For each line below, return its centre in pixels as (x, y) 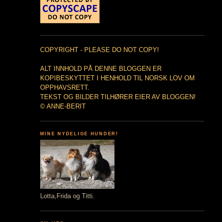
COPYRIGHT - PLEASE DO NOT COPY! (99, 50)
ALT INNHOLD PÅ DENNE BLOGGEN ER (101, 69)
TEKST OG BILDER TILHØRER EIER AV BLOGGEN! (118, 97)
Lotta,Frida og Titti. (67, 196)
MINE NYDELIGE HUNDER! (79, 134)
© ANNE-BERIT (63, 107)
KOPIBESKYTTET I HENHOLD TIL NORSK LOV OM (117, 78)
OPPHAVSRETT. (65, 88)
